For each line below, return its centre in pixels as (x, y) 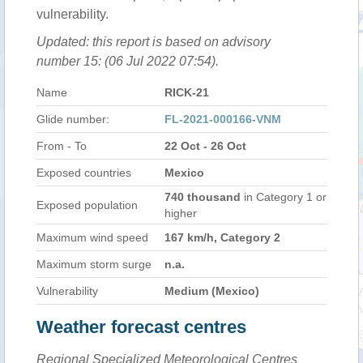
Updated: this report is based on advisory (154, 42)
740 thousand (204, 197)
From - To (62, 146)
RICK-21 (187, 92)
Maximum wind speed (92, 237)
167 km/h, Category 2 (222, 237)
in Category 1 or (285, 197)
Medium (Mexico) (212, 291)
